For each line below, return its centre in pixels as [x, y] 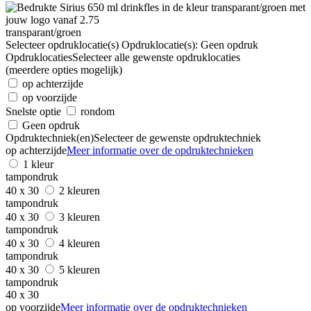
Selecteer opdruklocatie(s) [62, 44]
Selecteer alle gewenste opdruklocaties [156, 57]
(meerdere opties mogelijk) [64, 69]
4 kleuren [81, 243]
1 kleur [38, 164]
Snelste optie [33, 111]
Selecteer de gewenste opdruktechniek [177, 137]
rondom [98, 111]
